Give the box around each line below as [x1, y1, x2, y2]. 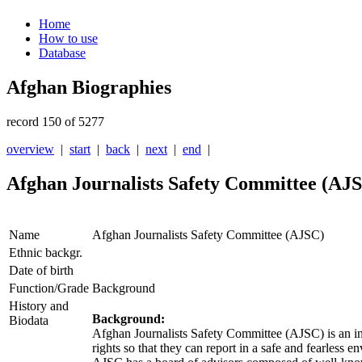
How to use [39, 32, 98, 46]
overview [6, 142, 54, 157]
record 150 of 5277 [6, 115, 104, 129]
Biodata [9, 314, 48, 328]
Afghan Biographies [6, 77, 171, 99]
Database [39, 46, 86, 61]
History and [9, 299, 69, 314]
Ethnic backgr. [9, 246, 82, 260]
